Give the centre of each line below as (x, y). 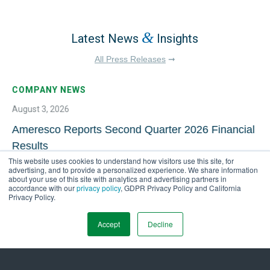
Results (30, 146)
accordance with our (42, 188)
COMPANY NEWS (49, 89)
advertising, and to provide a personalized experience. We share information (133, 170)
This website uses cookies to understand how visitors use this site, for (121, 161)
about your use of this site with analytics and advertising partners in (118, 179)
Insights (176, 38)
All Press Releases (130, 59)
